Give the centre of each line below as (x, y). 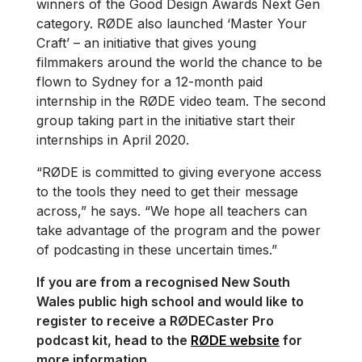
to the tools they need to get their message (167, 192)
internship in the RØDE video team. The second (181, 101)
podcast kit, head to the (114, 341)
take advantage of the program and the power (179, 231)
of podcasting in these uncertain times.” (157, 250)
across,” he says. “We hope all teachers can (172, 211)
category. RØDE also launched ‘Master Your (172, 24)
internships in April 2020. (113, 140)
